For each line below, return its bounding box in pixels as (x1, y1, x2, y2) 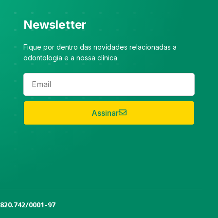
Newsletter (23, 17, 87, 32)
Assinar (91, 108, 119, 118)
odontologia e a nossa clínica (23, 53, 117, 62)
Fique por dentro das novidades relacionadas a (23, 42, 177, 51)
